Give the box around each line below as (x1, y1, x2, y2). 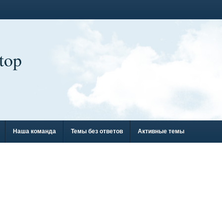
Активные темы (138, 128, 184, 135)
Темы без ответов (71, 128, 123, 135)
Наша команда (13, 128, 56, 135)
